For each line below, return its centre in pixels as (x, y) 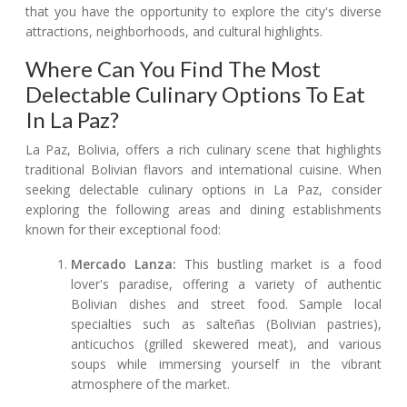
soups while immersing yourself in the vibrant (226, 364)
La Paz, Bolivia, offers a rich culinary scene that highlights (203, 150)
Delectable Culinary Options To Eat (195, 94)
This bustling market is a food (279, 264)
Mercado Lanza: (124, 264)
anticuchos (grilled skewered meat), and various (226, 344)
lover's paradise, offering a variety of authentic (226, 284)
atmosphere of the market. (151, 384)
